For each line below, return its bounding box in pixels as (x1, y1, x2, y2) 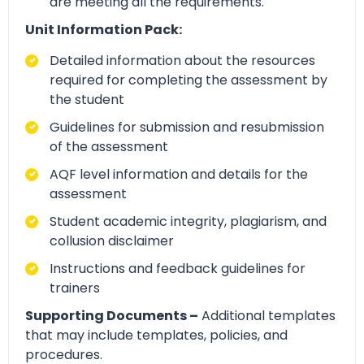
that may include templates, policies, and (25, 326, 288, 345)
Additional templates (198, 306, 336, 326)
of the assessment (50, 137, 168, 157)
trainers (50, 279, 100, 298)
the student (50, 90, 124, 110)
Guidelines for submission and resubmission (50, 118, 324, 137)
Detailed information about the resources (50, 51, 315, 71)
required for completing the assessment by (50, 71, 327, 90)
